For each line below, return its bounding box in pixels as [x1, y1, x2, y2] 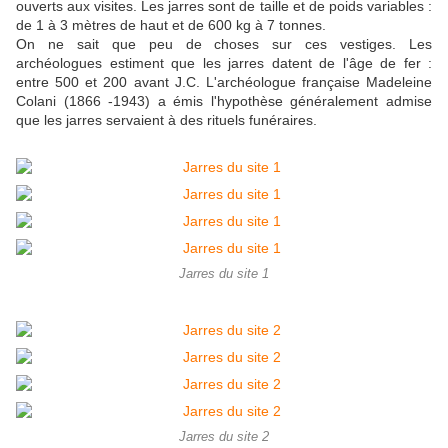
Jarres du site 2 [179, 430, 269, 445]
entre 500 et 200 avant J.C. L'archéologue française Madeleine [16, 74, 432, 91]
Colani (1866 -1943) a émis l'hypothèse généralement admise [16, 93, 432, 110]
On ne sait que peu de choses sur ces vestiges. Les [16, 36, 432, 53]
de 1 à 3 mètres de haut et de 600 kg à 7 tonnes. [16, 17, 330, 34]
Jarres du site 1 [179, 267, 269, 282]
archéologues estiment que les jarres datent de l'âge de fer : [16, 55, 432, 72]
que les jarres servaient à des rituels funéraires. [16, 112, 325, 129]
